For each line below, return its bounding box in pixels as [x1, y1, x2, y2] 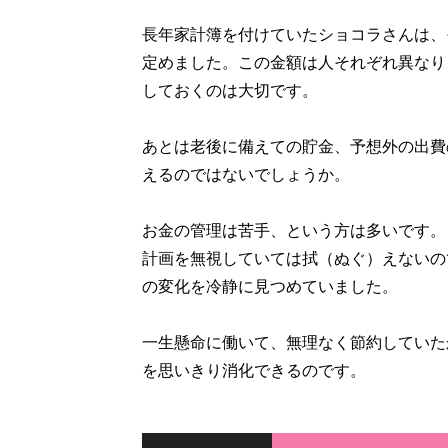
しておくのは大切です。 [142, 82, 318, 99]
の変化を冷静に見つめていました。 [142, 278, 398, 295]
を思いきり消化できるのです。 [142, 362, 366, 379]
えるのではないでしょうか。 [142, 166, 350, 183]
